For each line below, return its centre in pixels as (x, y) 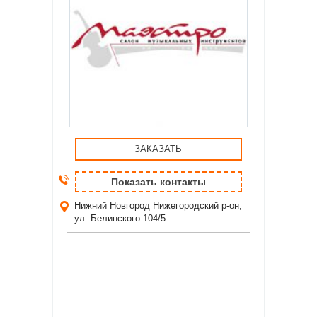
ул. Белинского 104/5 (120, 218)
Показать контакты (158, 182)
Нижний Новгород (112, 206)
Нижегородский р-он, (197, 206)
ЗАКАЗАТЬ (158, 149)
